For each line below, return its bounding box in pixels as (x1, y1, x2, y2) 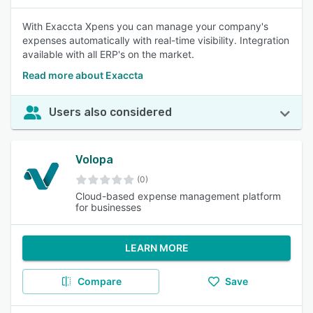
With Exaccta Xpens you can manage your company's (22, 20, 268, 32)
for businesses (75, 201, 141, 213)
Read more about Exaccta (22, 69, 143, 81)
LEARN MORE (124, 242, 189, 254)
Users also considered (49, 105, 172, 119)
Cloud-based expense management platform (75, 190, 281, 202)
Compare (77, 275, 122, 287)
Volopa (75, 153, 113, 166)
